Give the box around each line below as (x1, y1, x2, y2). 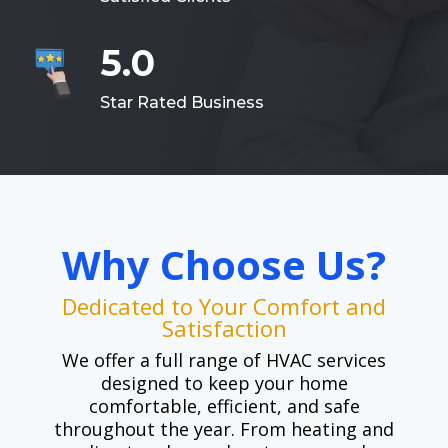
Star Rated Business (99, 93, 264, 113)
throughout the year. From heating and (54, 417, 394, 442)
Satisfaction (161, 313, 287, 344)
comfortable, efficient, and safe (88, 394, 360, 419)
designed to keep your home (100, 371, 348, 396)
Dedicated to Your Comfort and (62, 291, 386, 322)
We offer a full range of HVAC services (62, 348, 386, 373)
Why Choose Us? (62, 237, 386, 293)
